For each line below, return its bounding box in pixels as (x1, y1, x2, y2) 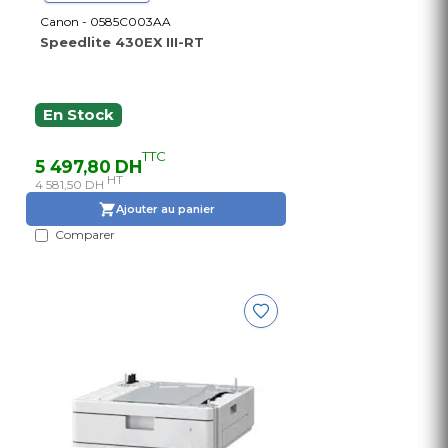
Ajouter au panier (115, 201, 215, 216)
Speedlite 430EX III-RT (40, 34, 204, 51)
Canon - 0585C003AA (40, 14, 171, 30)
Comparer (55, 227, 115, 243)
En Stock (43, 106, 114, 125)
